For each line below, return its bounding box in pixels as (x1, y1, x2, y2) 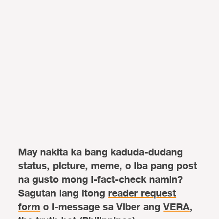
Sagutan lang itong (18, 185, 109, 201)
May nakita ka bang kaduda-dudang (18, 144, 183, 160)
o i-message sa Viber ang (40, 198, 164, 215)
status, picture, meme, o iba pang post (18, 157, 197, 174)
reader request (108, 185, 176, 201)
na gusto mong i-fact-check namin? (18, 171, 183, 188)
